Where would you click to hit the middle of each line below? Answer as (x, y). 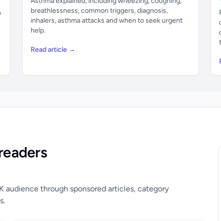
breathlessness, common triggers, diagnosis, (99, 11)
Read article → (53, 50)
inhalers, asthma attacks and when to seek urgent (107, 20)
